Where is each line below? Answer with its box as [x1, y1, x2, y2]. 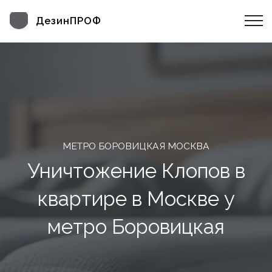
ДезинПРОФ [35, 15, 101, 27]
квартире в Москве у [37, 187, 235, 211]
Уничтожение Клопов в [27, 159, 245, 183]
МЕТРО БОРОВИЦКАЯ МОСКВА [63, 140, 209, 152]
